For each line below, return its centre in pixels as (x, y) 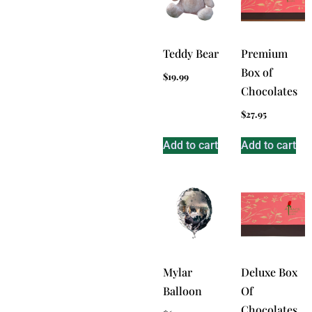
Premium (264, 53)
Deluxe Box (269, 272)
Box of (257, 72)
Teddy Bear (191, 53)
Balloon (182, 291)
